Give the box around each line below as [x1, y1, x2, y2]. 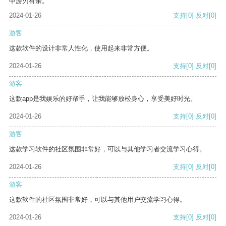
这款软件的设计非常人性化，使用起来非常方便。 [9, 44, 153, 52]
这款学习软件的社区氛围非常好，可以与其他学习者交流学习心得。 [9, 145, 206, 153]
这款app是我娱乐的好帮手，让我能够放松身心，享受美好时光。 [9, 95, 197, 103]
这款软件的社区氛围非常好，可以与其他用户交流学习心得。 [9, 196, 186, 204]
